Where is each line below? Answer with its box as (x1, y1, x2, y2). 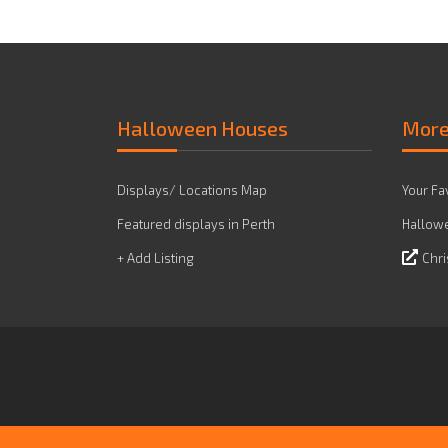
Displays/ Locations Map (117, 182, 267, 198)
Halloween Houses (117, 116, 288, 140)
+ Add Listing (117, 250, 194, 266)
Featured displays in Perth (117, 216, 275, 232)
